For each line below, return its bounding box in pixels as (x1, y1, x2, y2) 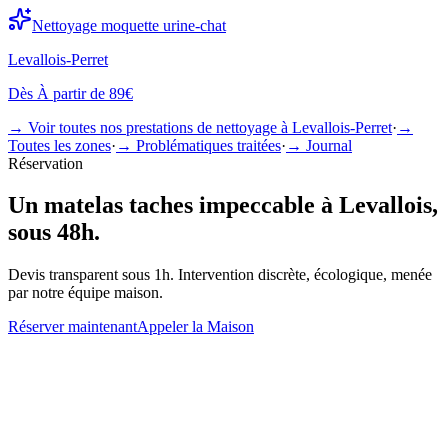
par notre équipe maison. (8, 284, 163, 302)
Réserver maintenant (8, 318, 137, 336)
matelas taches (44, 192, 193, 219)
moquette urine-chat (101, 16, 226, 34)
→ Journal (286, 136, 352, 154)
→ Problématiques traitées (116, 136, 281, 154)
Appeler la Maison (137, 318, 254, 336)
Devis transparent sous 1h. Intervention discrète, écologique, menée (8, 266, 432, 284)
